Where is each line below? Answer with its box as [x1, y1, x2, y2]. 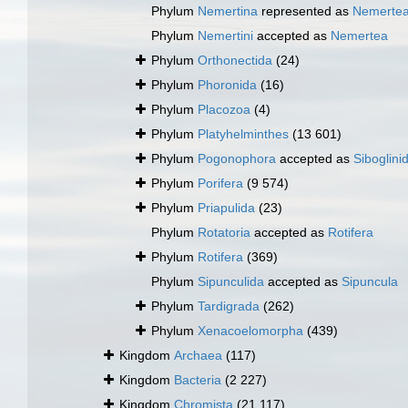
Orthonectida [198, 53, 272, 68]
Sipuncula [342, 274, 398, 290]
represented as [258, 4, 352, 19]
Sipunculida [198, 274, 264, 290]
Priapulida [198, 200, 255, 216]
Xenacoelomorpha [198, 323, 303, 339]
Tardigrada [198, 299, 260, 314]
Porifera [198, 176, 243, 191]
